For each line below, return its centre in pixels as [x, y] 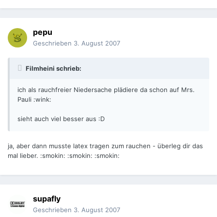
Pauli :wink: [34, 100]
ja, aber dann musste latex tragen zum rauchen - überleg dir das [105, 146]
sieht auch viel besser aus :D [61, 119]
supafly [47, 199]
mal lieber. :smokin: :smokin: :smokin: [64, 156]
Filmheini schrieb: [53, 69]
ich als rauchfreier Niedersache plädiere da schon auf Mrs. [106, 90]
